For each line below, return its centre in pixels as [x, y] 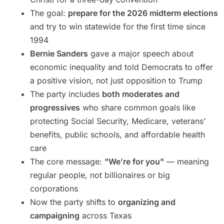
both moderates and [141, 94]
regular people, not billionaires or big [100, 175]
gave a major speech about [141, 54]
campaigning [55, 216]
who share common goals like [138, 108]
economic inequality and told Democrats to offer [121, 67]
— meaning [186, 162]
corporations [54, 189]
